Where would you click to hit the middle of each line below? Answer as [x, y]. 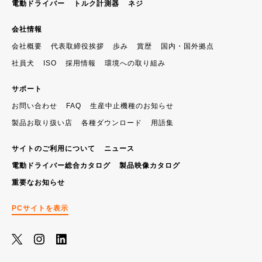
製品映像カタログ [150, 165]
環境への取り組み [135, 63]
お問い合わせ [35, 106]
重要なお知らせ [38, 182]
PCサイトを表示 [40, 208]
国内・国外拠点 [187, 46]
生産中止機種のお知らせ [132, 106]
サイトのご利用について [54, 148]
